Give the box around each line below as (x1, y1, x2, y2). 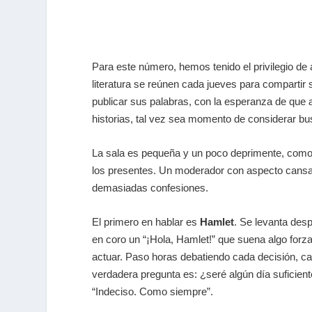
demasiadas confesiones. (92, 182, 208, 194)
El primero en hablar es (92, 216, 200, 228)
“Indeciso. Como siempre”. (92, 286, 213, 298)
